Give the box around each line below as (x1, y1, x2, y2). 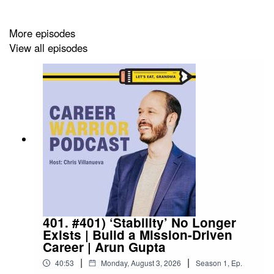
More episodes (9, 25, 75, 40)
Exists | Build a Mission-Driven (43, 226, 232, 244)
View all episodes (9, 40, 87, 56)
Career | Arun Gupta (43, 238, 166, 256)
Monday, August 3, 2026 (101, 257, 181, 268)
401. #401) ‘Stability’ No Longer (43, 213, 236, 232)
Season (196, 257, 221, 268)
